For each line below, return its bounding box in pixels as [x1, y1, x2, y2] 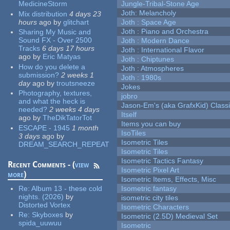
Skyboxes [32, 210, 64, 219]
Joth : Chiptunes [121, 55, 175, 64]
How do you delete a [18, 62, 86, 71]
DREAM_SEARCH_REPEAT [18, 140, 110, 148]
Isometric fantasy [121, 184, 177, 193]
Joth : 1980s [121, 73, 162, 82]
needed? [18, 105, 48, 114]
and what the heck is [18, 97, 86, 106]
